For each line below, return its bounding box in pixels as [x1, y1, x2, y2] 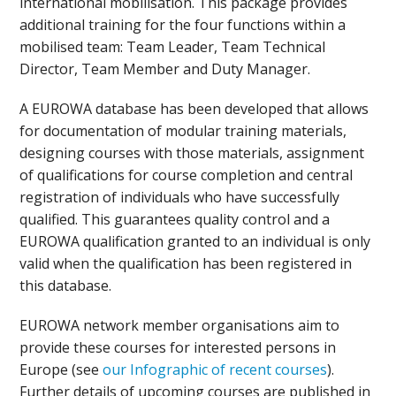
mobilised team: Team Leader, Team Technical [19, 37, 326, 57]
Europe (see [19, 360, 103, 379]
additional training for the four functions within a [19, 15, 346, 34]
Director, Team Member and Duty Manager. [19, 59, 311, 79]
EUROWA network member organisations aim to [19, 316, 340, 335]
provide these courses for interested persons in [19, 338, 337, 357]
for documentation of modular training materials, [19, 121, 347, 141]
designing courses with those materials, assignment [19, 143, 365, 163]
